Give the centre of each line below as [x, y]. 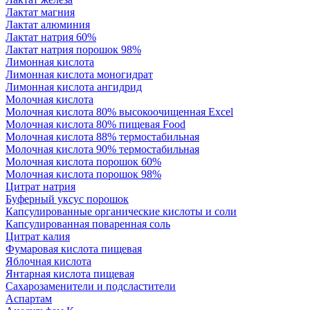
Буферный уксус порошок [67, 199]
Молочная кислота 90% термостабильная [102, 149]
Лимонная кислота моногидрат [79, 75]
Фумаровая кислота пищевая [74, 249]
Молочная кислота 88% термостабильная [102, 137]
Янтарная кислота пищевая [70, 274]
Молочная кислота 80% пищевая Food [95, 125]
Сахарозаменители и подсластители [91, 286]
